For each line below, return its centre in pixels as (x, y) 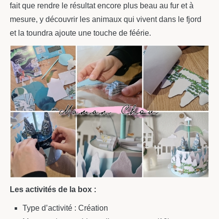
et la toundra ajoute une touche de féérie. (80, 33)
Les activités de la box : (53, 189)
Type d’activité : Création (65, 208)
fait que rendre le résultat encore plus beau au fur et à (102, 5)
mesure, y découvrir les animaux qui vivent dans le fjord (106, 19)
